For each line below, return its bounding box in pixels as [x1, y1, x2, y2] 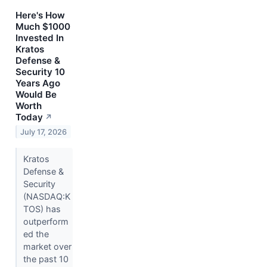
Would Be [15, 88, 57, 100]
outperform [23, 216, 69, 226]
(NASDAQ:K [23, 191, 70, 201]
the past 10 [23, 253, 69, 264]
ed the [23, 228, 49, 239]
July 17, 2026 [20, 127, 67, 136]
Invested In [15, 32, 64, 44]
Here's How [15, 9, 65, 21]
